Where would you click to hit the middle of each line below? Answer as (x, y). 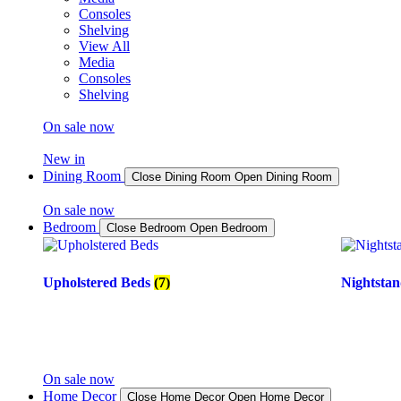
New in (64, 159)
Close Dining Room (183, 177)
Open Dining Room (283, 177)
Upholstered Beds (98, 282)
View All (104, 46)
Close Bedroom (148, 228)
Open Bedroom (229, 228)
